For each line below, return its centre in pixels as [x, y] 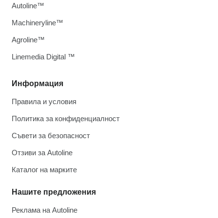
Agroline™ [28, 40]
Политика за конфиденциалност [66, 118]
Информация [37, 83]
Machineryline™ [37, 23]
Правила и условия [44, 101]
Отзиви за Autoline [42, 153]
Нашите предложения [54, 192]
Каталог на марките [44, 170]
